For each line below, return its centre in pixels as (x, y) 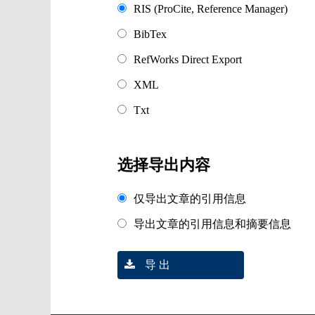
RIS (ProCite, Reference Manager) (211, 9)
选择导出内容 (164, 165)
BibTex (150, 34)
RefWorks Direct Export (188, 59)
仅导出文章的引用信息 (190, 199)
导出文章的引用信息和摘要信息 (212, 224)
